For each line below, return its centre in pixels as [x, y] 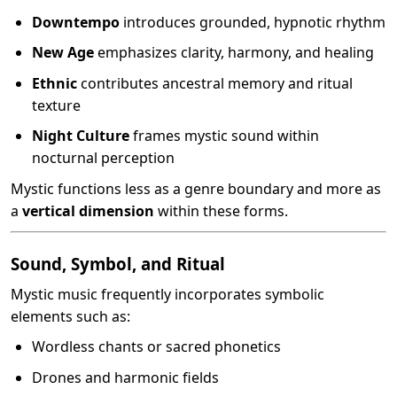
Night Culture [81, 136]
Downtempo [76, 22]
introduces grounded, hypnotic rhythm [253, 22]
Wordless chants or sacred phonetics [156, 347]
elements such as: [70, 316]
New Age [63, 53]
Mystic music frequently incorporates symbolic [167, 294]
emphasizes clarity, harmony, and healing [234, 53]
